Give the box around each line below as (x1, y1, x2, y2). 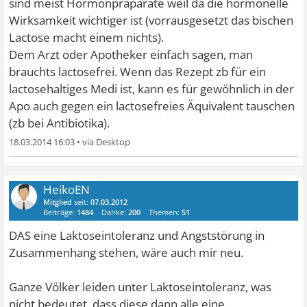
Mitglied (43, 197, 73, 208)
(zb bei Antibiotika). (9, 115, 110, 132)
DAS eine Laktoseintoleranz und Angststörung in (9, 228, 265, 244)
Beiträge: (43, 207, 77, 218)
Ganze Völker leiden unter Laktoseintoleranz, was (9, 279, 272, 295)
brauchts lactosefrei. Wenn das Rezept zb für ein (9, 64, 267, 80)
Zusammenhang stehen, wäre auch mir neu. (9, 245, 244, 261)
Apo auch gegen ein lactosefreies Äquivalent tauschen (9, 98, 295, 114)
